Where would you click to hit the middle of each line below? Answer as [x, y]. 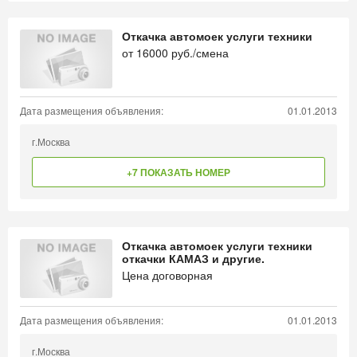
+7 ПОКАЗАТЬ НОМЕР [178, 172]
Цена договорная [167, 275]
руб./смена [198, 53]
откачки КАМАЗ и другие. [193, 258]
